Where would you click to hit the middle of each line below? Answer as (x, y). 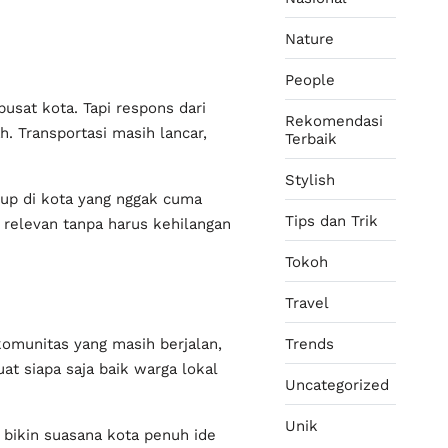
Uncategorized (337, 385)
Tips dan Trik (331, 221)
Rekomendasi (334, 121)
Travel (307, 303)
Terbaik (311, 139)
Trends (309, 344)
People (310, 80)
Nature (309, 39)
